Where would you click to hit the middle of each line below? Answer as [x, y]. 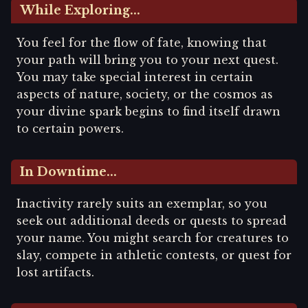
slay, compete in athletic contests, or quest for [154, 255]
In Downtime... [69, 172]
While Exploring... [80, 10]
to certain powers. [70, 128]
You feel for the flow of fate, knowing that [142, 42]
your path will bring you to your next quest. [147, 59]
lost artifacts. [55, 273]
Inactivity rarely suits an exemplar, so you [142, 204]
